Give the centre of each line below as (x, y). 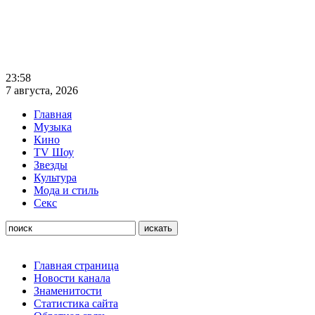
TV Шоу (54, 152)
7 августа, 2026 (42, 90)
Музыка (53, 127)
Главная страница (76, 265)
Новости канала (72, 278)
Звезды (51, 165)
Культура (55, 178)
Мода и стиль (66, 190)
